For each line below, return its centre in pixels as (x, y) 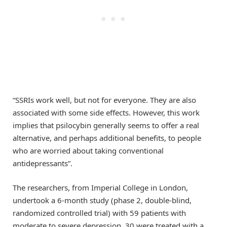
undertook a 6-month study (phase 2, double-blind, (102, 200)
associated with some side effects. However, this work (106, 112)
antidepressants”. (43, 163)
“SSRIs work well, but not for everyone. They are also (104, 100)
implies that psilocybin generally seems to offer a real (106, 125)
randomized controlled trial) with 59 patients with (99, 213)
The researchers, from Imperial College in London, (100, 188)
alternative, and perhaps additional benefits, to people (107, 138)
